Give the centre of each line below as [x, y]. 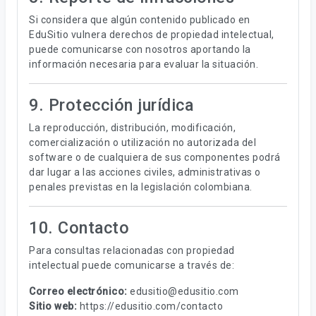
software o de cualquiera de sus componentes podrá [155, 157]
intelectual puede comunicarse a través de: [132, 265]
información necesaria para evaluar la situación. [144, 64]
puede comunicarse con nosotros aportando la [140, 49]
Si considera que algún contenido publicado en [140, 20]
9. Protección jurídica [111, 105]
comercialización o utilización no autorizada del [142, 142]
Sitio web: [53, 306]
